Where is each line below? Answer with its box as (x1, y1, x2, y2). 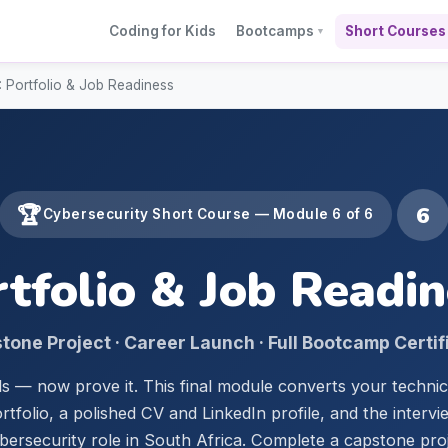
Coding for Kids (109, 22, 216, 39)
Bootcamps (236, 22, 314, 39)
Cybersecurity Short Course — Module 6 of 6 (42, 205, 374, 222)
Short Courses (345, 22, 446, 39)
